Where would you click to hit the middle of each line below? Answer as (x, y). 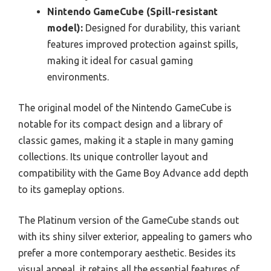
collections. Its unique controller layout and (113, 157)
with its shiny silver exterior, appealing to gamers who (135, 237)
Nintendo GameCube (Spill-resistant (132, 12)
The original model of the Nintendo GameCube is (125, 108)
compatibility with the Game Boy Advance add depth (133, 173)
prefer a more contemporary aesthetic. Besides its (127, 253)
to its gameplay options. (71, 190)
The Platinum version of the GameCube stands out (129, 220)
